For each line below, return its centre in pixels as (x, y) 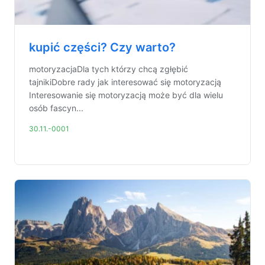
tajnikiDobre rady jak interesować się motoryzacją (125, 82)
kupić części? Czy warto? (102, 47)
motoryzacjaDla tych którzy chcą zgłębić (109, 69)
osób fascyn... (56, 108)
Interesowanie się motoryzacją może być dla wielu (126, 95)
